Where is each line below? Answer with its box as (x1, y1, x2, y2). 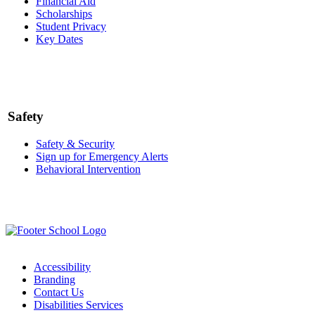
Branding (34, 273, 75, 285)
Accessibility (34, 260, 91, 273)
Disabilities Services (34, 298, 123, 311)
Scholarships (36, 8, 92, 20)
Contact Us (34, 285, 84, 298)
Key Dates (36, 33, 83, 46)
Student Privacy (36, 20, 106, 33)
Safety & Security (36, 138, 115, 150)
